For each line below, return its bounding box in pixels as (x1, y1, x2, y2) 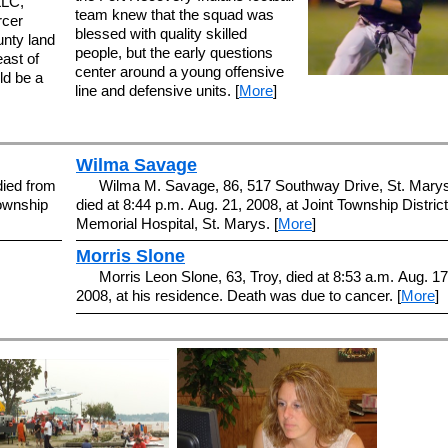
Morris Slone (76, 246, 185, 267)
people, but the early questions (75, 43, 273, 61)
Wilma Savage (76, 154, 197, 175)
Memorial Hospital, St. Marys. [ (76, 214, 278, 232)
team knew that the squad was (75, 5, 274, 23)
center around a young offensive (75, 62, 284, 80)
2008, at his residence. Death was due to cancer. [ (76, 287, 401, 305)
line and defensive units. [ (75, 81, 239, 99)
